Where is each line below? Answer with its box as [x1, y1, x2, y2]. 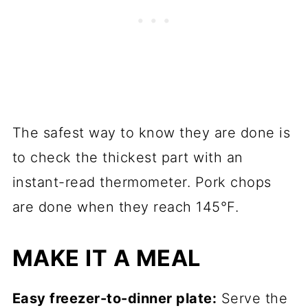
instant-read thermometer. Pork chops [12, 173, 272, 190]
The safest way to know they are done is [12, 124, 291, 141]
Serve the [217, 289, 288, 307]
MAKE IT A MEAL [12, 244, 201, 272]
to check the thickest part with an [12, 148, 243, 166]
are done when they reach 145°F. [12, 198, 239, 215]
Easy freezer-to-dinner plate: [12, 289, 217, 307]
